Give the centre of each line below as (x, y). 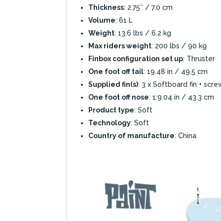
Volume (102, 20)
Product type (111, 110)
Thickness (106, 7)
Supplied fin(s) (113, 84)
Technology (110, 123)
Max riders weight (120, 46)
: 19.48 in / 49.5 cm (176, 71)
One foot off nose (119, 97)
